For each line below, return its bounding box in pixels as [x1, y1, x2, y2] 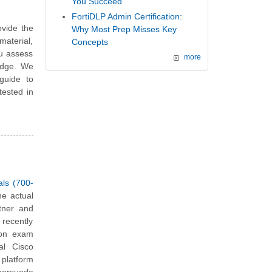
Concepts [72, 36, 109, 47]
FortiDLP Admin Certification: [72, 11, 183, 21]
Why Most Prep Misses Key [72, 24, 177, 34]
